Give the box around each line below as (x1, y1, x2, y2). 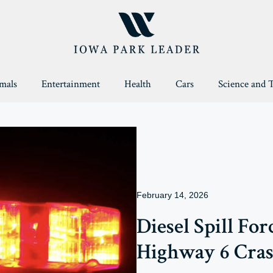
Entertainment (41, 77, 100, 91)
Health (124, 77, 151, 91)
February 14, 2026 (136, 190, 208, 200)
